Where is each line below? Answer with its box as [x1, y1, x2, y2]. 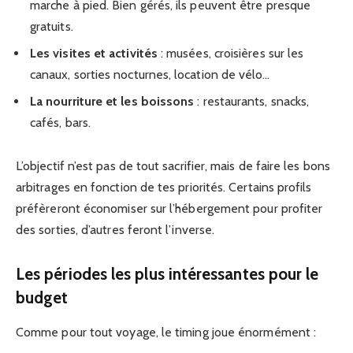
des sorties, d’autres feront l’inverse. [16, 221, 215, 237]
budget [16, 287, 69, 307]
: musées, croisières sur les [157, 45, 304, 61]
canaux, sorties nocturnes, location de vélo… [30, 66, 270, 82]
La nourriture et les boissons [30, 93, 195, 109]
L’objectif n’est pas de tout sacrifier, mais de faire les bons [16, 158, 330, 173]
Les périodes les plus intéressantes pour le [16, 263, 319, 284]
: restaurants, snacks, [194, 93, 310, 109]
